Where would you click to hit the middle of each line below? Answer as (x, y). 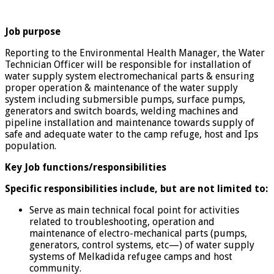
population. (31, 146)
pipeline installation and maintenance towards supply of (130, 122)
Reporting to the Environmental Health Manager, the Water (135, 53)
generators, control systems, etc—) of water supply (142, 245)
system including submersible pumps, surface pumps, (125, 99)
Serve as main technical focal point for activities (134, 210)
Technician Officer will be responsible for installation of (128, 64)
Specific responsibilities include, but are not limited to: (136, 188)
